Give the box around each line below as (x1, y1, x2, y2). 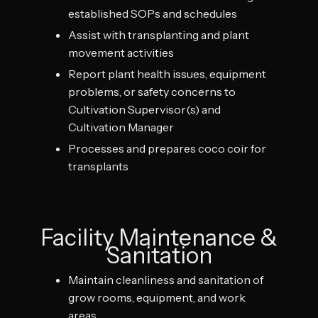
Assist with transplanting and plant (68, 27, 249, 42)
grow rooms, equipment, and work (68, 290, 246, 305)
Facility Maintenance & (40, 223, 278, 251)
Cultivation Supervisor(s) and (68, 102, 221, 116)
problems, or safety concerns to (68, 84, 236, 99)
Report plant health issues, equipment (68, 66, 266, 81)
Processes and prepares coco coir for (68, 141, 266, 155)
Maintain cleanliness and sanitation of (68, 272, 263, 287)
